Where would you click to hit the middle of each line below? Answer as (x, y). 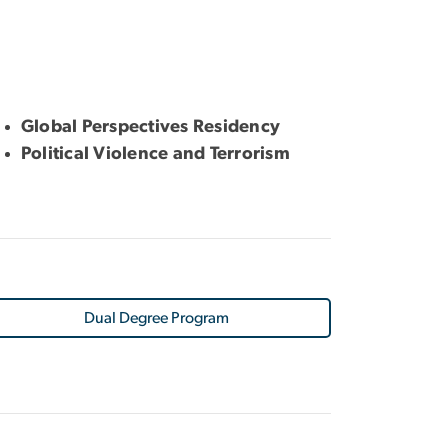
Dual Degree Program (156, 317)
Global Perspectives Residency (151, 126)
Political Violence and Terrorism (155, 153)
